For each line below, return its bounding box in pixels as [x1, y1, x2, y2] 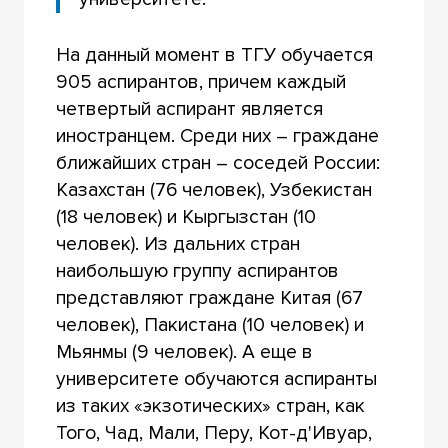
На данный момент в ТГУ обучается [55, 43, 373, 68]
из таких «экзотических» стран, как [55, 394, 365, 419]
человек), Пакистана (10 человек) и [55, 313, 364, 338]
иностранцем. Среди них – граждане [55, 124, 379, 149]
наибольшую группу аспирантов [55, 259, 339, 284]
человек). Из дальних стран [55, 232, 300, 257]
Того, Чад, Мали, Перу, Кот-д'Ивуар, [55, 421, 372, 446]
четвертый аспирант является [55, 97, 323, 122]
